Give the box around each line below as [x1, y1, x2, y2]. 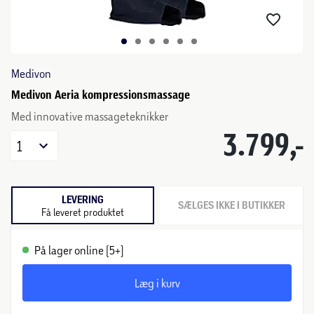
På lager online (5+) [34, 243, 124, 257]
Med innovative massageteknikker [11, 109, 168, 123]
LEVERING [62, 193, 104, 206]
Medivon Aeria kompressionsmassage [11, 88, 190, 102]
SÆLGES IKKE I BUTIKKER [177, 199, 285, 212]
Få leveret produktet [41, 205, 124, 218]
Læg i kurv [134, 276, 180, 289]
